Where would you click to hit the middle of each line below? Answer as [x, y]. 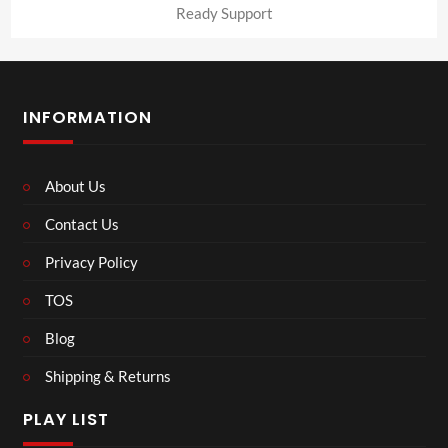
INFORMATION [87, 117]
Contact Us [82, 223]
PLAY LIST [65, 419]
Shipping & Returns [108, 375]
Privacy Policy [91, 261]
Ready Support [224, 13]
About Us [75, 185]
